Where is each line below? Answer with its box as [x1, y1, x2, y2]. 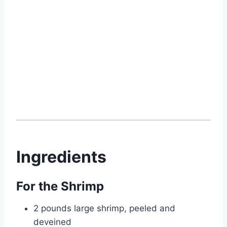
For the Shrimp [16, 179, 104, 194]
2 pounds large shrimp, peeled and [33, 203, 175, 214]
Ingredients [16, 147, 106, 167]
